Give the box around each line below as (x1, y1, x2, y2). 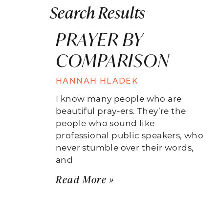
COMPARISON (56, 48, 169, 72)
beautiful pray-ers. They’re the (56, 105, 186, 116)
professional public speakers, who (56, 129, 204, 140)
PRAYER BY (56, 27, 143, 51)
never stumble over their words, (56, 141, 194, 153)
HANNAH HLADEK (56, 75, 139, 86)
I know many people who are (56, 92, 182, 104)
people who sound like (56, 117, 155, 128)
